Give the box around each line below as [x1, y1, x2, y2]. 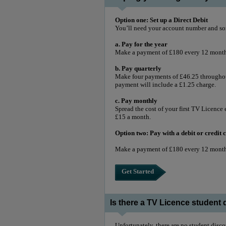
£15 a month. [115, 112, 152, 121]
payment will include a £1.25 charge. [115, 80, 217, 88]
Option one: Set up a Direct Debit [115, 16, 209, 24]
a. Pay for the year [115, 40, 169, 48]
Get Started [122, 167, 154, 176]
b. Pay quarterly [115, 64, 163, 72]
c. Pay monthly [115, 96, 160, 104]
